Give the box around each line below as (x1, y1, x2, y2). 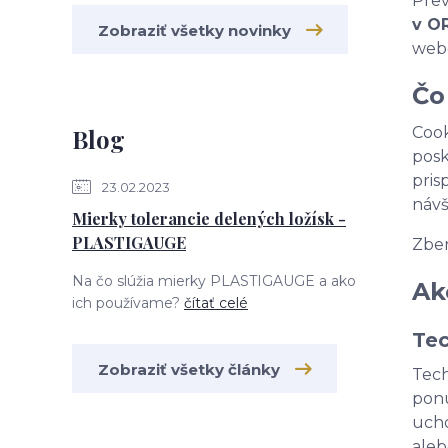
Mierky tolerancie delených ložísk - (72, 208, 346, 229)
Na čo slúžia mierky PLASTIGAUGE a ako (72, 272, 356, 290)
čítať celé (184, 294, 248, 312)
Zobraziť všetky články (98, 360, 280, 379)
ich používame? (72, 294, 184, 312)
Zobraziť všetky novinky (98, 21, 291, 40)
